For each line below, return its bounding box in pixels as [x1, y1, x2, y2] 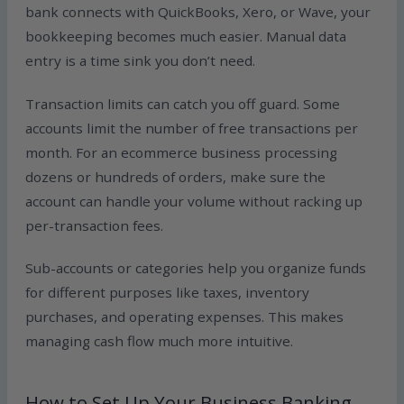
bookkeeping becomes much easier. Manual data [25, 27, 347, 46]
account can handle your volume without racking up [25, 191, 363, 210]
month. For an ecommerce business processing [25, 142, 338, 161]
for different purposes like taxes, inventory [25, 283, 310, 302]
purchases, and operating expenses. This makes [25, 308, 344, 326]
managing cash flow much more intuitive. [25, 332, 294, 351]
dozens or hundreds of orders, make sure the [25, 167, 326, 186]
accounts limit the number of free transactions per [25, 118, 359, 137]
